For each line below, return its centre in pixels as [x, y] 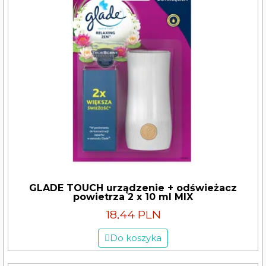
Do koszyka [136, 238]
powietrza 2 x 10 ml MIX [133, 197]
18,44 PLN [133, 214]
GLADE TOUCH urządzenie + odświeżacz [133, 188]
